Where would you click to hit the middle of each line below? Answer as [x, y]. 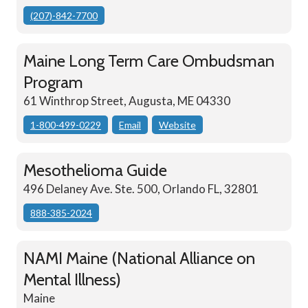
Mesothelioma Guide [95, 170]
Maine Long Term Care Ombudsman [149, 61]
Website [177, 125]
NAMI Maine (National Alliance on [139, 258]
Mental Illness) [72, 280]
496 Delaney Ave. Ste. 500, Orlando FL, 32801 [141, 189]
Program [53, 82]
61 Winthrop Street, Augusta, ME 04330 [127, 101]
